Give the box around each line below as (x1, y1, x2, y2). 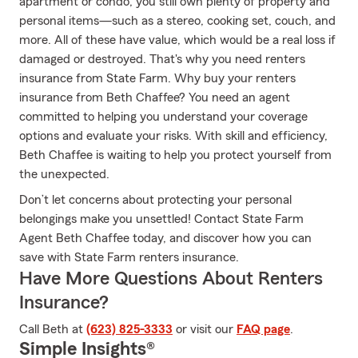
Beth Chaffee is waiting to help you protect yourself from (19, 149, 332, 161)
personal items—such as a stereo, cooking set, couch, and (19, 14, 336, 27)
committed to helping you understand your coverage (19, 110, 308, 123)
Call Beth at (19, 323, 86, 336)
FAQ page (237, 323, 290, 336)
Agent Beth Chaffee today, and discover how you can (19, 232, 312, 245)
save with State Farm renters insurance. (19, 251, 239, 264)
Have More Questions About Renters (19, 269, 323, 288)
